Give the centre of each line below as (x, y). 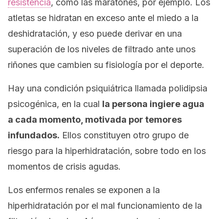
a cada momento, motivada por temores (95, 120)
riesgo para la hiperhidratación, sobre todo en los (107, 151)
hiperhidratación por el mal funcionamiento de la (105, 206)
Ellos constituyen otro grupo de (124, 135)
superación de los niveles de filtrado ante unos (102, 49)
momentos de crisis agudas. (64, 166)
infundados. (34, 135)
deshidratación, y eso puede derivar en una (95, 33)
